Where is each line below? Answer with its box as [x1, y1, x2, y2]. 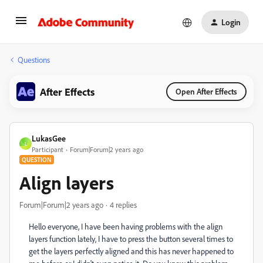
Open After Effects [176, 86, 237, 96]
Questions [18, 55, 50, 65]
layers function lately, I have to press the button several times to [29, 234, 233, 244]
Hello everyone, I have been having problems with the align [29, 221, 222, 231]
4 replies [110, 200, 137, 210]
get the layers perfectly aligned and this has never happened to [29, 246, 234, 256]
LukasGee [32, 133, 66, 143]
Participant [32, 145, 63, 154]
